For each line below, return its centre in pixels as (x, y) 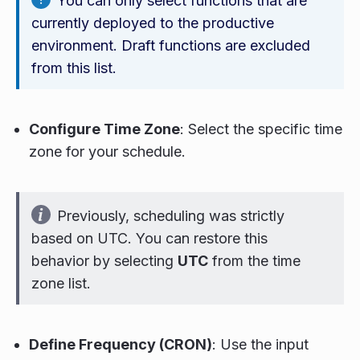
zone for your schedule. (107, 151)
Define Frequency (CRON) (121, 344)
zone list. (61, 283)
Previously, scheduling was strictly (171, 215)
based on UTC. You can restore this (149, 238)
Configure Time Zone (104, 129)
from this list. (74, 67)
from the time (254, 260)
